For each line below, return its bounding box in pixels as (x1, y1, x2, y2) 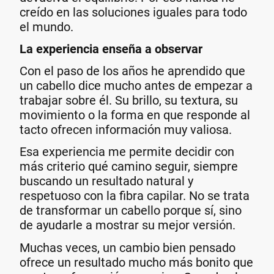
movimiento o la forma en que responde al (20, 108, 250, 123)
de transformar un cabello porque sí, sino (20, 203, 242, 218)
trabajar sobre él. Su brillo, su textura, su (20, 93, 238, 108)
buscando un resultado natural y (20, 174, 193, 189)
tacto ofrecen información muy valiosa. (20, 122, 232, 138)
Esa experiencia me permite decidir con (20, 144, 234, 160)
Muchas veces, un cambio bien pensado (20, 240, 235, 255)
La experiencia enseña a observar (20, 41, 202, 56)
